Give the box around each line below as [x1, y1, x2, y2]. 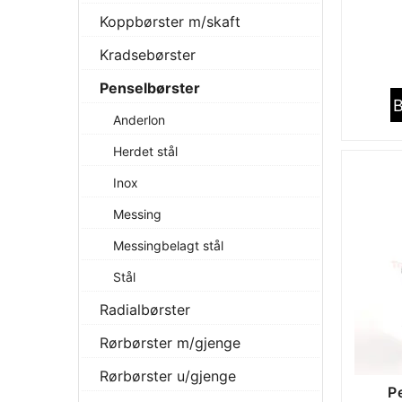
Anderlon [113, 112, 165, 127]
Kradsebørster [100, 46, 196, 64]
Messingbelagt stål [113, 238, 223, 253]
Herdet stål [113, 144, 178, 159]
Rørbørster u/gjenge [100, 367, 236, 385]
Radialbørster [100, 301, 190, 319]
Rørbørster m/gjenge [100, 334, 240, 352]
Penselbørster [100, 79, 200, 97]
